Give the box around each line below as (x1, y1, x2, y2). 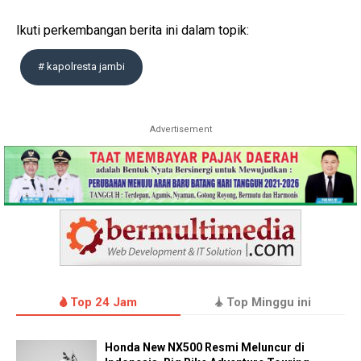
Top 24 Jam (67, 295, 137, 310)
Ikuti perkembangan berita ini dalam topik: (16, 23, 249, 38)
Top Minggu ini (222, 295, 311, 310)
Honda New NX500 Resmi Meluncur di (105, 341, 305, 355)
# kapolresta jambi (38, 60, 125, 73)
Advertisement (149, 124, 212, 135)
